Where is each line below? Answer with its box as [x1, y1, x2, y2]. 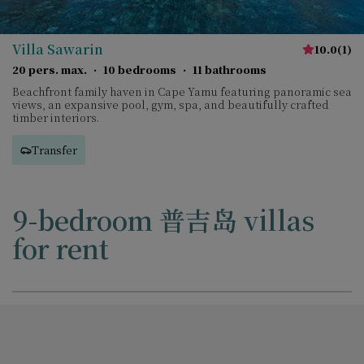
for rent [12, 229, 109, 266]
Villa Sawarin [12, 40, 103, 58]
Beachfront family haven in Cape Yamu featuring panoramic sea [12, 84, 352, 99]
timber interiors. [12, 110, 99, 125]
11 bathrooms [193, 62, 266, 77]
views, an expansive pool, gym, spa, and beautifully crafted [12, 97, 329, 112]
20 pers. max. [12, 62, 87, 77]
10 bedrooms [103, 62, 176, 77]
